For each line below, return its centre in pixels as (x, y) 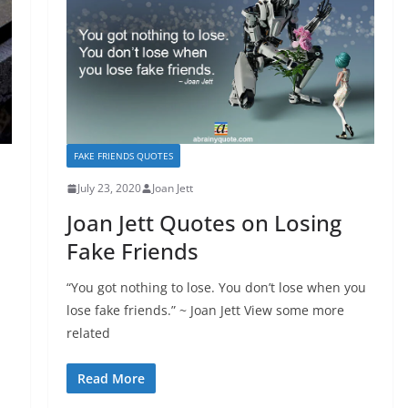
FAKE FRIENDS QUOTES (123, 156)
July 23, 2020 (109, 189)
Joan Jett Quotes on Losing (204, 223)
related (88, 333)
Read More (111, 379)
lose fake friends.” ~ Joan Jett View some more (205, 311)
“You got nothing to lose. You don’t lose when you (216, 288)
